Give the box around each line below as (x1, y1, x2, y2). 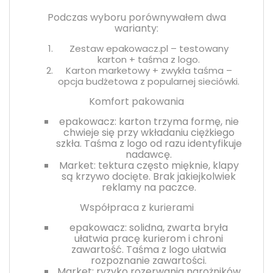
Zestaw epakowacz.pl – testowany (69, 41, 229, 55)
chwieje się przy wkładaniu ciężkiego (63, 125, 235, 140)
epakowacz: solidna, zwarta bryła (69, 220, 228, 235)
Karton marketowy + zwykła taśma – (65, 63, 232, 77)
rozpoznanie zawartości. (91, 253, 207, 268)
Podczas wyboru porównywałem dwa (47, 10, 226, 24)
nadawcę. (126, 147, 172, 161)
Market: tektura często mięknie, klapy (58, 158, 239, 172)
